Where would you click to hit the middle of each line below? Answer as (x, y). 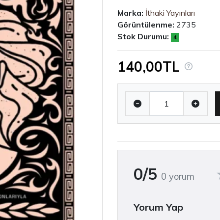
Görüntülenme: (146, 24)
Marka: (130, 13)
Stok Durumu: (143, 36)
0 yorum (178, 176)
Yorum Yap (158, 207)
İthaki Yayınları (170, 13)
